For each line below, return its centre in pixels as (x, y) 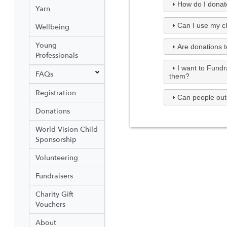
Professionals (57, 55)
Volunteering (57, 158)
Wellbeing (53, 27)
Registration (56, 93)
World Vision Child (67, 129)
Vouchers (51, 204)
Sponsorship (56, 139)
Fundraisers (54, 176)
